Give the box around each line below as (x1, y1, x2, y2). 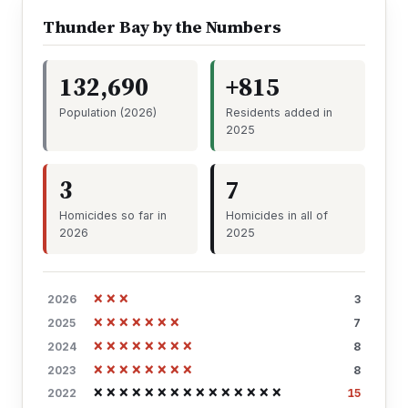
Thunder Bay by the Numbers (43, 15, 281, 38)
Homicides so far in (58, 208, 167, 222)
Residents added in (226, 105, 333, 119)
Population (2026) (58, 105, 157, 119)
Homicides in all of (226, 208, 329, 222)
